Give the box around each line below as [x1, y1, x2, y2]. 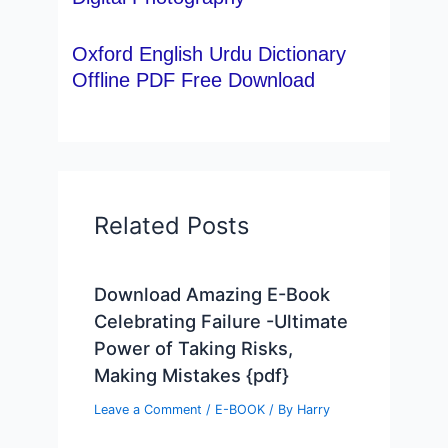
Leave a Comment [94, 401, 203, 417]
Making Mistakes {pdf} [94, 363, 290, 386]
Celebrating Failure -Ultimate [94, 309, 349, 332]
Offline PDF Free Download [72, 69, 316, 92]
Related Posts [94, 211, 250, 241]
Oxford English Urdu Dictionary [72, 43, 347, 66]
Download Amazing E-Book [94, 282, 331, 305]
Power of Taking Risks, [94, 336, 294, 359]
